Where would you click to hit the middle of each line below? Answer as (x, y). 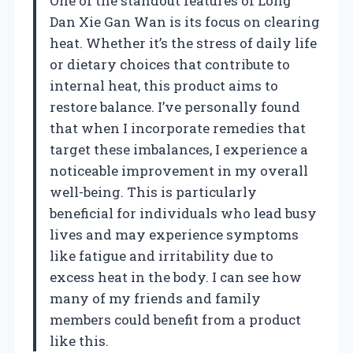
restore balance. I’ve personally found (175, 107)
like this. (79, 341)
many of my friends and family (155, 299)
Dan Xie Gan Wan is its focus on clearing (185, 22)
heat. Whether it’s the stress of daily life (183, 43)
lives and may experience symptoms (174, 235)
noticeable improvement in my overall (179, 171)
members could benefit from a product (175, 320)
